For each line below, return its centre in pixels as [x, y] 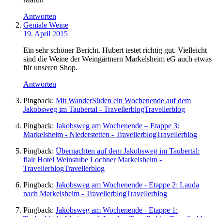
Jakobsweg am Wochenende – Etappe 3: [117, 125]
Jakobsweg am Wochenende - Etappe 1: [117, 210]
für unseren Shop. [50, 67]
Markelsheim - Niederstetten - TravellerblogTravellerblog [110, 134]
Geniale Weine [46, 25]
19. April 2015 [46, 33]
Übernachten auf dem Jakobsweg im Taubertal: [128, 151]
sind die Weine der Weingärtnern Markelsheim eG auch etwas [117, 59]
